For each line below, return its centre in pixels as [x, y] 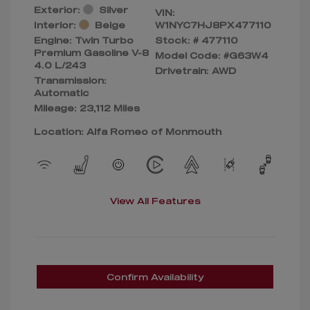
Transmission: [70, 80]
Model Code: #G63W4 [212, 55]
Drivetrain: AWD [195, 70]
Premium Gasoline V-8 [91, 52]
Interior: [55, 25]
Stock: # [177, 40]
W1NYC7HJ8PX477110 [213, 25]
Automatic [62, 92]
